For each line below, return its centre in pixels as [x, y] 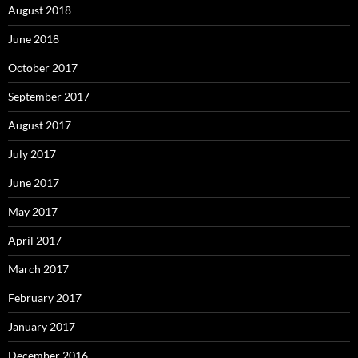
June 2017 [34, 183]
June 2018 [34, 39]
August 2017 [40, 125]
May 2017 [33, 211]
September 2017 [49, 96]
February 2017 [45, 298]
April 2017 [35, 240]
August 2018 [40, 10]
